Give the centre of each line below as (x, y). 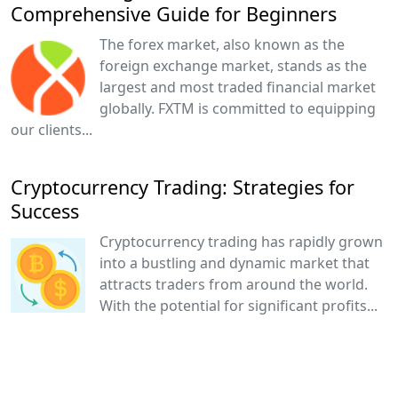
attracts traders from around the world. (234, 285)
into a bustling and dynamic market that (235, 263)
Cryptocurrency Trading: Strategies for (183, 187)
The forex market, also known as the (222, 45)
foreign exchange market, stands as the (233, 66)
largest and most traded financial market (238, 88)
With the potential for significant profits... (239, 306)
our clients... (52, 130)
